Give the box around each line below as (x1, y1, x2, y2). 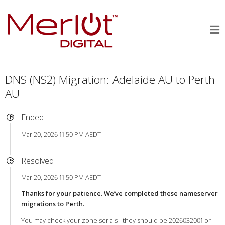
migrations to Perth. (21, 199, 84, 208)
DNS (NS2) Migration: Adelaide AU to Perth (5, 71, 215, 87)
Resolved (21, 155, 54, 166)
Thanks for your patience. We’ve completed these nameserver (21, 188, 218, 198)
